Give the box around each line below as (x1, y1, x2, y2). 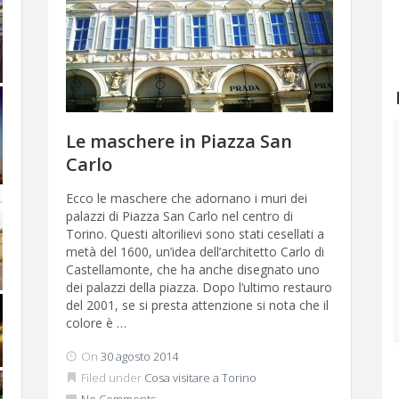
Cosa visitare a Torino (144, 370, 256, 386)
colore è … (66, 314, 126, 331)
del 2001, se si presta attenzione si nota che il (66, 297, 329, 313)
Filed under (78, 370, 144, 386)
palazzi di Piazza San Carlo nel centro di (66, 208, 293, 224)
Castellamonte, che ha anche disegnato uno (66, 261, 320, 278)
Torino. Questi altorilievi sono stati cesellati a (66, 225, 324, 242)
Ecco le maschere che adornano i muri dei (66, 190, 307, 207)
